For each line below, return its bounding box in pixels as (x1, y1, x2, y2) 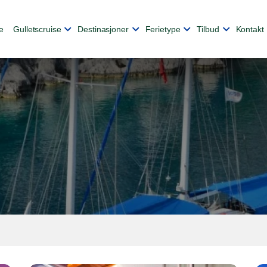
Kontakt (235, 24, 264, 34)
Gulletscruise (13, 24, 61, 34)
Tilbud (197, 24, 219, 34)
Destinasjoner (77, 24, 129, 34)
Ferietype (145, 24, 181, 34)
